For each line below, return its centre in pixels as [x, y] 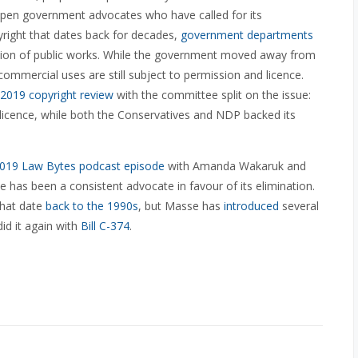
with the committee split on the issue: [212, 95]
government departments [247, 35]
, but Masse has [181, 206]
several [299, 206]
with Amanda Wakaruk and [235, 166]
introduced [251, 206]
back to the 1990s [92, 206]
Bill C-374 [105, 226]
